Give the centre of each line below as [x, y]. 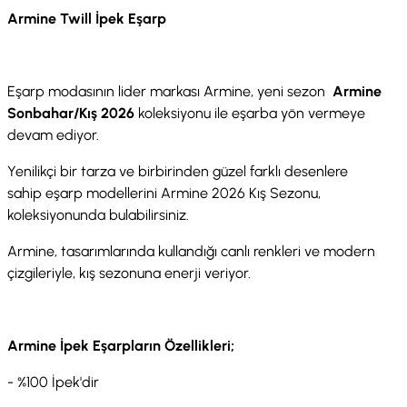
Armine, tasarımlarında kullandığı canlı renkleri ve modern [191, 251]
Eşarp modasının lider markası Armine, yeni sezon [168, 91]
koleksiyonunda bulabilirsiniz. [98, 214]
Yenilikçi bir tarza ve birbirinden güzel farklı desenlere [178, 171]
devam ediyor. [53, 134]
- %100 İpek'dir [53, 382]
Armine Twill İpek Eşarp [87, 18]
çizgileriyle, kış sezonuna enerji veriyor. [131, 273]
